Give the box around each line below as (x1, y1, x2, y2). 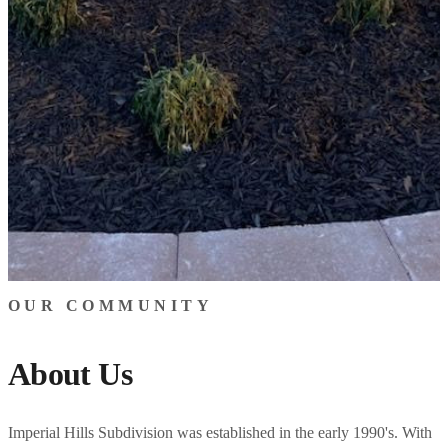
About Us (8, 356, 132, 393)
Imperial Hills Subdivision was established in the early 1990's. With (8, 423, 432, 441)
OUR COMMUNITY (8, 296, 214, 314)
